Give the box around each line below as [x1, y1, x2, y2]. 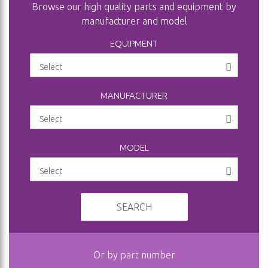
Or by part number [93, 249, 175, 261]
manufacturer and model [81, 16, 187, 27]
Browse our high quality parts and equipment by [32, 1, 236, 13]
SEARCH [116, 202, 152, 213]
